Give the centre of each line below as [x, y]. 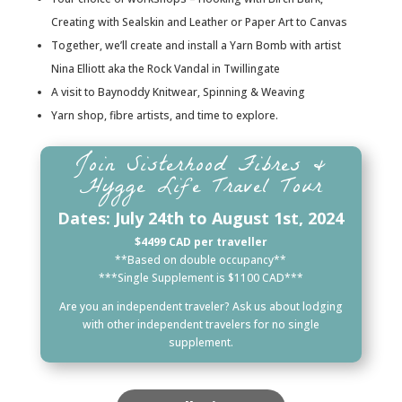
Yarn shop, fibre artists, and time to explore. [164, 115]
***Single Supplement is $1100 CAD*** [201, 278]
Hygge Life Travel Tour [201, 189]
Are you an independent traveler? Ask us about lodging [201, 306]
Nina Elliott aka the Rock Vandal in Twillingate [165, 69]
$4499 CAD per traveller [201, 242]
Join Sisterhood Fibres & [201, 167]
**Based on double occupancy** [201, 260]
